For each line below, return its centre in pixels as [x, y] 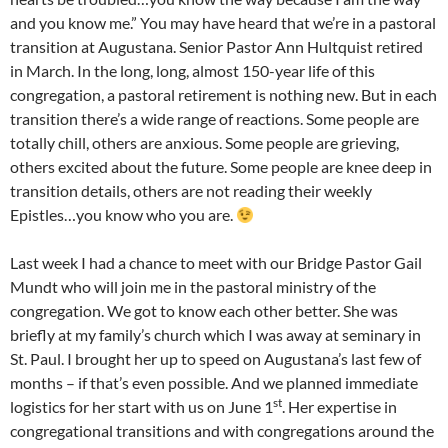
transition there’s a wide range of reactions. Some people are [214, 119]
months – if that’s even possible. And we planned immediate [214, 383]
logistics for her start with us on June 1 [141, 407]
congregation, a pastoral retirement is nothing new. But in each [223, 95]
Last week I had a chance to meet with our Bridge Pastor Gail [216, 263]
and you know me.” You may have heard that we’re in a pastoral [223, 23]
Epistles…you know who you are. [123, 215]
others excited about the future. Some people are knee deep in [221, 167]
